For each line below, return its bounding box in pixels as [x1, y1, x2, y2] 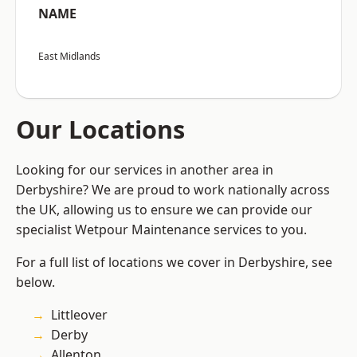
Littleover [51, 306, 108, 324]
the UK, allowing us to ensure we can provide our [16, 201, 312, 219]
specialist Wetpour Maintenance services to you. [16, 221, 307, 239]
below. [16, 273, 55, 292]
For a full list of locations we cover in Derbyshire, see [16, 253, 332, 272]
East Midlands [38, 49, 100, 64]
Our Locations [16, 112, 185, 147]
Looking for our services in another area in [16, 161, 273, 179]
